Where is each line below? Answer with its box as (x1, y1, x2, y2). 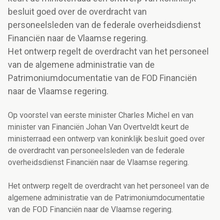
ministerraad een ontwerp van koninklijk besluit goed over (8, 134, 205, 144)
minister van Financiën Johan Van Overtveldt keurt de (8, 122, 189, 132)
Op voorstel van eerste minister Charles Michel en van (8, 110, 193, 120)
